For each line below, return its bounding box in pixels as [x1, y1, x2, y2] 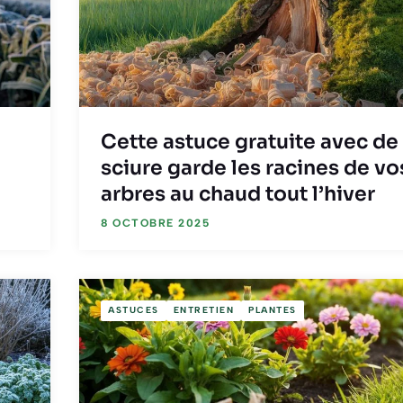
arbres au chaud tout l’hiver [101, 181, 375, 206]
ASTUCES [108, 304, 159, 317]
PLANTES [248, 304, 297, 317]
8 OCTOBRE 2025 [101, 216, 210, 229]
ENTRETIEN [173, 304, 234, 317]
